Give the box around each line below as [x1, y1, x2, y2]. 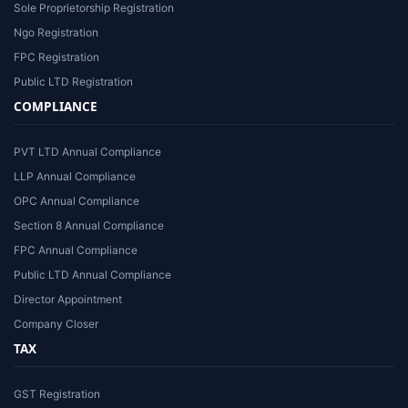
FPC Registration [14, 50, 99, 64]
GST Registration [14, 387, 100, 401]
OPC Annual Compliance [14, 194, 139, 208]
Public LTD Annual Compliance [14, 268, 171, 281]
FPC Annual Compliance [14, 243, 138, 257]
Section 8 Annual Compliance [14, 219, 164, 232]
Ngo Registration [14, 25, 98, 39]
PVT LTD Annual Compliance [14, 145, 161, 158]
